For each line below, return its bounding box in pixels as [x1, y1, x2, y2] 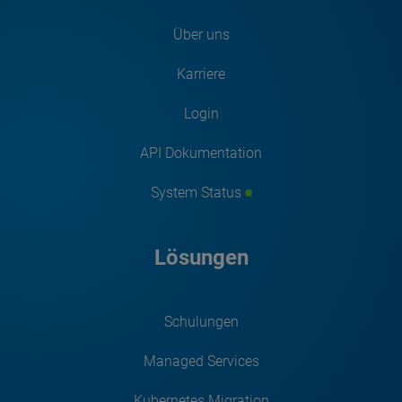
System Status [150, 183, 241, 201]
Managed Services [143, 352, 259, 370]
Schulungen [163, 312, 239, 330]
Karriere [177, 65, 225, 83]
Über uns [172, 25, 230, 43]
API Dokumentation [140, 144, 262, 162]
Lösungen [153, 244, 249, 270]
